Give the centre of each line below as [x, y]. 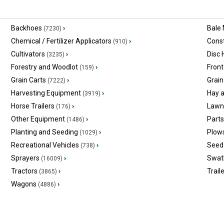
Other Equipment [38, 119]
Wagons [23, 184]
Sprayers [25, 158]
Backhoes [26, 28]
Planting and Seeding [44, 132]
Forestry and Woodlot [44, 67]
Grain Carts [28, 80]
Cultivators [28, 54]
